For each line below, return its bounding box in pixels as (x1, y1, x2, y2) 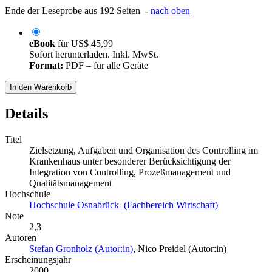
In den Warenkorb (10, 83, 72, 92)
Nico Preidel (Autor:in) (138, 243, 226, 254)
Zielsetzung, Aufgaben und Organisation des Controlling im (29, 145, 258, 156)
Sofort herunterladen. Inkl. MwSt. (29, 49, 158, 60)
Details (5, 106, 48, 122)
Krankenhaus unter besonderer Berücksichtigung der (29, 156, 231, 167)
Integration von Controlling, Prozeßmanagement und (29, 167, 231, 178)
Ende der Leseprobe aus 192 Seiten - (5, 5, 151, 16)
